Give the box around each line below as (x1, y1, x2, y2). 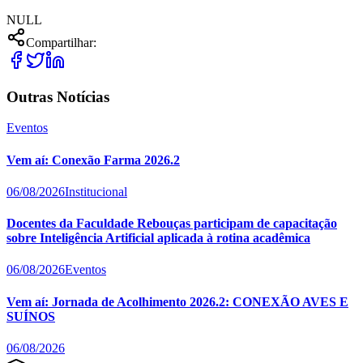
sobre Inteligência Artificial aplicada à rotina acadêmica (6, 231, 310, 246)
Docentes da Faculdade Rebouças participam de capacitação (6, 216, 337, 231)
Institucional (65, 184, 127, 199)
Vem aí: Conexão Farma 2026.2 (6, 152, 180, 167)
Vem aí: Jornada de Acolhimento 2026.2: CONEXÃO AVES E (6, 294, 348, 309)
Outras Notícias (6, 88, 109, 105)
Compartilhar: (26, 35, 96, 49)
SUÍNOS (6, 309, 55, 323)
